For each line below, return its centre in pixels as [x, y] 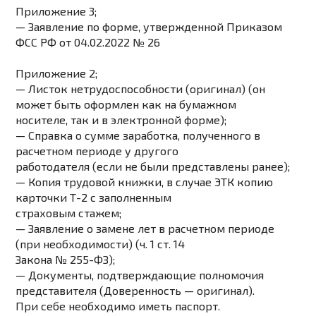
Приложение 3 [55, 11]
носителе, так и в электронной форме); [121, 120]
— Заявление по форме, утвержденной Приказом [149, 27]
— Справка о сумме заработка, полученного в [138, 135]
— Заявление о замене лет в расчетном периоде [145, 229]
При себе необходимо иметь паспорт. [118, 306]
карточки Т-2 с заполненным [94, 197]
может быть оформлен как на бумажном [126, 104]
